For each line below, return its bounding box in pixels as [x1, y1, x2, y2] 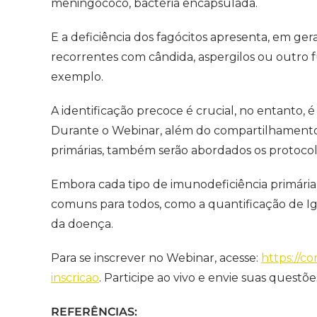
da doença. [51, 217, 113, 231]
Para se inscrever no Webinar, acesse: [51, 250, 261, 265]
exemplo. [51, 69, 106, 83]
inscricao [51, 270, 99, 284]
